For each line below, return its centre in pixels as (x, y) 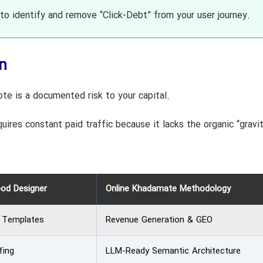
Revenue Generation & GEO (159, 220)
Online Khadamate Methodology (168, 189)
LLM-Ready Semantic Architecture (173, 251)
